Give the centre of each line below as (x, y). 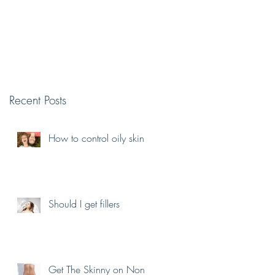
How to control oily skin (96, 138)
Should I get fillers (84, 204)
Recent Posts (38, 100)
